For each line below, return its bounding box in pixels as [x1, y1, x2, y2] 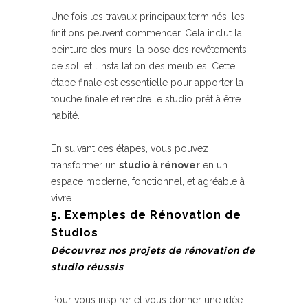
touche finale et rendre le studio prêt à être [51, 93, 241, 104]
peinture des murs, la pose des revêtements [51, 44, 247, 55]
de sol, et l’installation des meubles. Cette [51, 60, 235, 71]
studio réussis [51, 261, 124, 272]
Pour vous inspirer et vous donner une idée [51, 294, 243, 305]
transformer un [51, 159, 119, 170]
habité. [51, 110, 80, 121]
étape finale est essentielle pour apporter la [51, 77, 243, 88]
